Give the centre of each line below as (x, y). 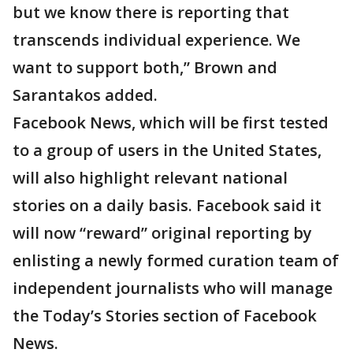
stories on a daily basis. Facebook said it (167, 206)
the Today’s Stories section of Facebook (165, 316)
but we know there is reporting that (151, 13)
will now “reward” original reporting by (162, 233)
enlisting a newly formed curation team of (176, 261)
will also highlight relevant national (150, 178)
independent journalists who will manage (173, 288)
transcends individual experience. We (156, 40)
